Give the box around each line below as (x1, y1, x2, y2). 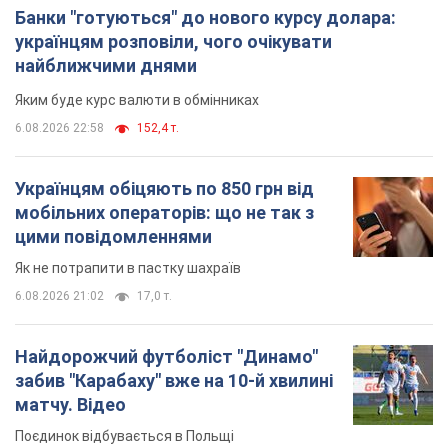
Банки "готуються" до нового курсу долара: (15, 7, 396, 29)
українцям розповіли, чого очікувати (15, 31, 332, 53)
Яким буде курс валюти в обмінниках (15, 92, 259, 109)
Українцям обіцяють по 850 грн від (15, 178, 314, 200)
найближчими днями (15, 55, 197, 77)
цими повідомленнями (15, 226, 212, 248)
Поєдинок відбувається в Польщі (15, 428, 234, 445)
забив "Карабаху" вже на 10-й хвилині (15, 370, 333, 392)
